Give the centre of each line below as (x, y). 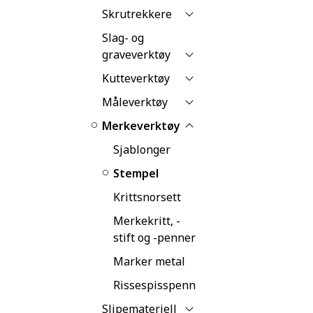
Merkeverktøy (141, 125)
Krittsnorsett (147, 197)
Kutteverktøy (136, 78)
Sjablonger (142, 149)
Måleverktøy (135, 102)
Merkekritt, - (147, 220)
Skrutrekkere (137, 14)
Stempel (136, 173)
